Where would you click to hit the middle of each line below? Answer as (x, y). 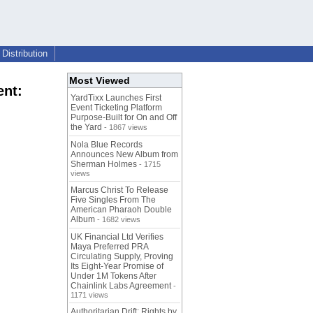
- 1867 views (125, 128)
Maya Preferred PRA (109, 247)
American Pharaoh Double (121, 210)
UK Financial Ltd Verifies (117, 237)
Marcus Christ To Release (119, 190)
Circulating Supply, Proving (122, 257)
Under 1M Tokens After (114, 276)
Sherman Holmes (104, 165)
